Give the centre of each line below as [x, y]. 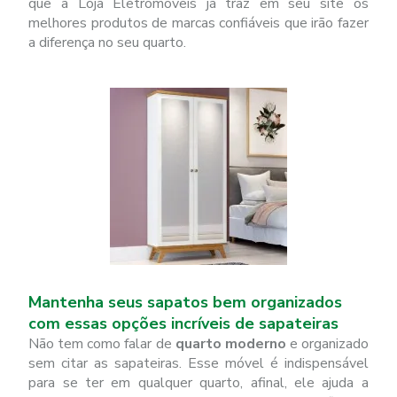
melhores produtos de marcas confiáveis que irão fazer [198, 23]
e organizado [327, 344]
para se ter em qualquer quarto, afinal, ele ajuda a [198, 383]
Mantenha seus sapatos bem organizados [186, 302]
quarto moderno [230, 344]
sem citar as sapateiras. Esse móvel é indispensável [198, 363]
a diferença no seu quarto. [108, 43]
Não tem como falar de [102, 344]
